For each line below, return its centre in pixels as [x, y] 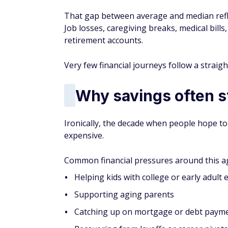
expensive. [84, 135]
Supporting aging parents [124, 194]
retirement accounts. [104, 40]
